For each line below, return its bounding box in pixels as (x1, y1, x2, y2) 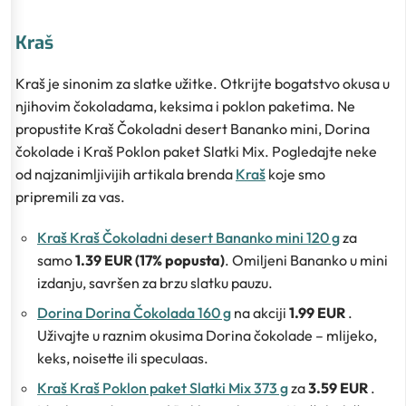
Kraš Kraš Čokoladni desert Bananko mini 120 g (37, 227, 340, 246)
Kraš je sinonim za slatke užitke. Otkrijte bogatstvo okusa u (15, 73, 390, 92)
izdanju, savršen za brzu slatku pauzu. (37, 273, 273, 292)
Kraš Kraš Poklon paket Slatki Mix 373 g (37, 378, 288, 397)
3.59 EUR (308, 378, 371, 397)
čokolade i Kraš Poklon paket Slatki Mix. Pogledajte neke (15, 141, 377, 160)
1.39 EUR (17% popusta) (75, 250, 225, 269)
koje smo (266, 164, 325, 183)
